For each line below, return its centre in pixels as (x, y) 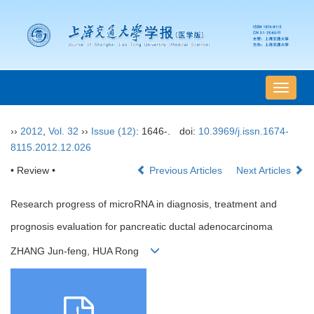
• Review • (33, 171)
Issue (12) (114, 131)
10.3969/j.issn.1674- (243, 131)
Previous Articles (186, 171)
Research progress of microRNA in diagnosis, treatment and (144, 204)
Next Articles (265, 171)
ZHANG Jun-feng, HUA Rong (80, 251)
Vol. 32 (63, 131)
